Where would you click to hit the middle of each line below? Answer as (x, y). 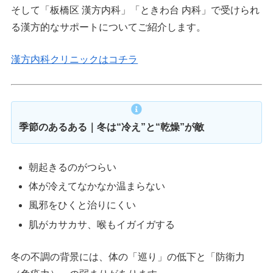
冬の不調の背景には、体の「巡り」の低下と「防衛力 (128, 257)
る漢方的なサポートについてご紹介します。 (109, 27)
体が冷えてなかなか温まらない (97, 186)
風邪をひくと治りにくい (83, 205)
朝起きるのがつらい (73, 168)
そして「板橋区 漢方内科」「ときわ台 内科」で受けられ (136, 10)
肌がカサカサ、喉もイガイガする (102, 224)
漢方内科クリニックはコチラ (75, 60)
